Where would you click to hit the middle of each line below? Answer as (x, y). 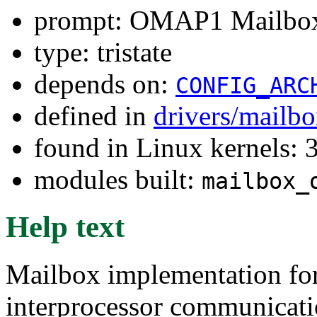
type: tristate (103, 52)
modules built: (118, 179)
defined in (94, 115)
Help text (65, 226)
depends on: (105, 83)
